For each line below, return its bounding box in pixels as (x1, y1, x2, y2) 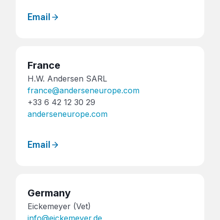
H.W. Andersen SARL (27, 73, 107, 83)
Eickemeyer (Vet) (27, 201, 91, 212)
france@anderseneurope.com (27, 85, 139, 95)
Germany (27, 187, 71, 199)
